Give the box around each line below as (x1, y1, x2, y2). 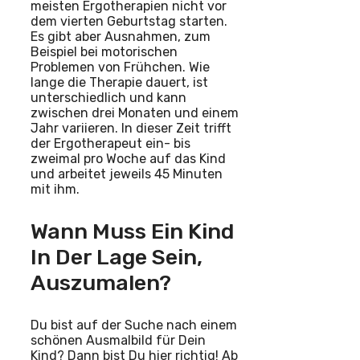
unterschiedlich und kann (31, 89, 186, 105)
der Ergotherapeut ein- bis (31, 135, 190, 151)
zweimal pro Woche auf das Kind (31, 150, 226, 166)
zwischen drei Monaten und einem (31, 104, 239, 121)
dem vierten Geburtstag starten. (31, 13, 227, 29)
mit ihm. (31, 181, 80, 197)
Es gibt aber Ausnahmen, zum (31, 28, 211, 44)
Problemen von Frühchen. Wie (31, 59, 210, 75)
